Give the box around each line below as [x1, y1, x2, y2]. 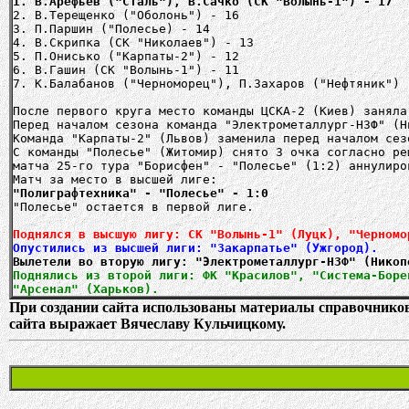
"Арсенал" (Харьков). [13, 282, 159, 296]
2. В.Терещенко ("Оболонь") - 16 [13, 8, 239, 22]
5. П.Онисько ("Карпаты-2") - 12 [13, 49, 239, 63]
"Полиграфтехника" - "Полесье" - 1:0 [13, 186, 268, 200]
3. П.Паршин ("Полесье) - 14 [13, 22, 210, 36]
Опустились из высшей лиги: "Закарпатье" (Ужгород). [13, 241, 378, 255]
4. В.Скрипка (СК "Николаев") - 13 [13, 36, 254, 49]
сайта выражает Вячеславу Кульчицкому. [9, 316, 286, 331]
